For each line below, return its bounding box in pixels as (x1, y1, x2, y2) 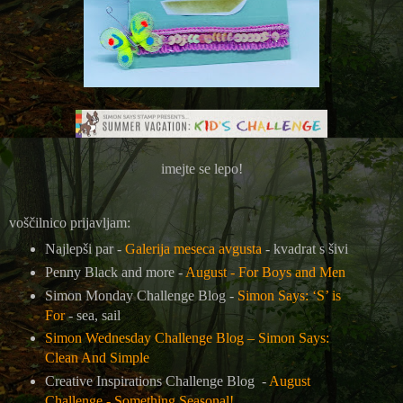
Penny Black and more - (44, 264, 185, 280)
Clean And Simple (44, 350, 149, 366)
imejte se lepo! (160, 160, 243, 176)
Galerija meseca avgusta (124, 240, 262, 256)
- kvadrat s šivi (261, 240, 348, 256)
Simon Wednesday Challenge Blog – (44, 330, 258, 346)
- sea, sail (64, 307, 121, 323)
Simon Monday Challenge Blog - (44, 287, 237, 303)
